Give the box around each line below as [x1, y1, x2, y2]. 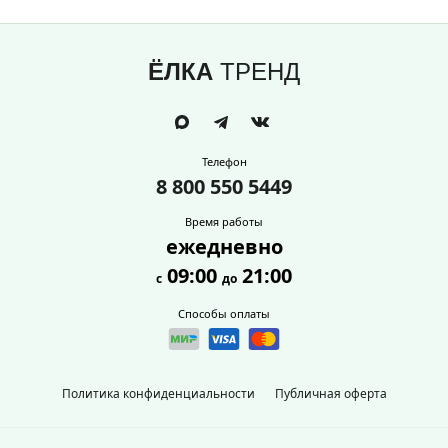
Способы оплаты [178, 306, 270, 321]
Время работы [185, 214, 263, 229]
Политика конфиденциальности [61, 385, 255, 402]
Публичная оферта [274, 385, 387, 402]
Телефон [201, 154, 247, 169]
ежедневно [165, 233, 283, 260]
